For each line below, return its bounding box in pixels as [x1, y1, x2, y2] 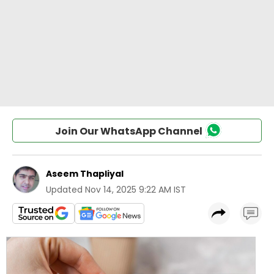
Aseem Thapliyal [46, 168, 124, 180]
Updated [46, 183, 83, 196]
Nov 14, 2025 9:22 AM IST [85, 183, 186, 196]
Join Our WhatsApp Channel [54, 124, 202, 138]
